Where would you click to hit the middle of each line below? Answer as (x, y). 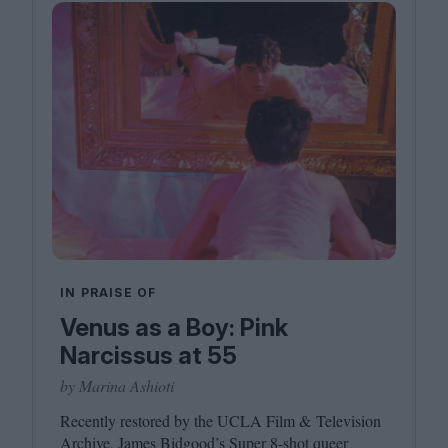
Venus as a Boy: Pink (174, 328)
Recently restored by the (138, 421)
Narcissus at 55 (148, 356)
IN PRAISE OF (108, 293)
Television (346, 421)
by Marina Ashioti (117, 386)
